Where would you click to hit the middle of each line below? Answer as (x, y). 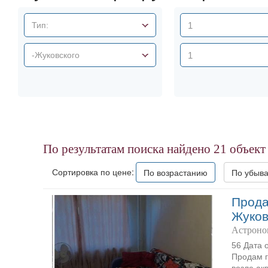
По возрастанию (176, 172)
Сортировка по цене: (93, 172)
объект (246, 149)
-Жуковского (56, 55)
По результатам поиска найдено (128, 149)
